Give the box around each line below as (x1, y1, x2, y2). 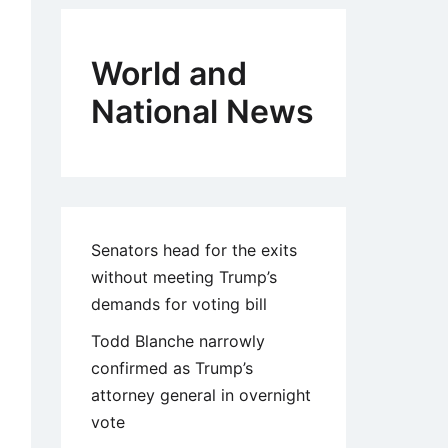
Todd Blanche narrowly (91, 331, 265, 352)
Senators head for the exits (91, 240, 297, 261)
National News (91, 92, 314, 132)
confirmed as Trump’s (91, 358, 253, 379)
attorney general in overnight (91, 385, 311, 406)
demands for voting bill (91, 294, 267, 315)
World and (91, 54, 247, 94)
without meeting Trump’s (91, 267, 277, 288)
